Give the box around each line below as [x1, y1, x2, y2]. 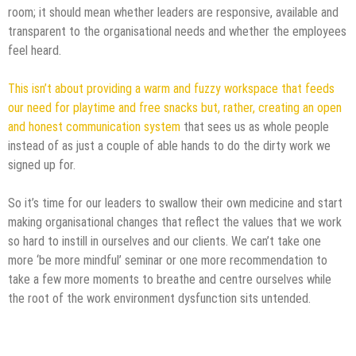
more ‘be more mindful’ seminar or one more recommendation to [8, 252, 327, 268]
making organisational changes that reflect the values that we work [8, 214, 342, 230]
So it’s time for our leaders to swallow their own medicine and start [8, 195, 342, 211]
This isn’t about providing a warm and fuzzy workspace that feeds [8, 80, 335, 96]
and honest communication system [8, 118, 180, 134]
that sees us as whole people [180, 118, 329, 134]
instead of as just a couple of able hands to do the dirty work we [8, 137, 331, 153]
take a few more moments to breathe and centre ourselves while [8, 271, 331, 287]
